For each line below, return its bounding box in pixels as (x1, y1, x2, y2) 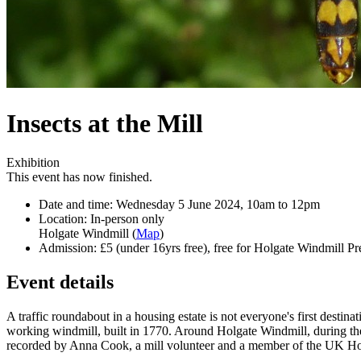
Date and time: (39, 197, 116, 211)
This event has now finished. (6, 169, 152, 184)
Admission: (39, 240, 100, 255)
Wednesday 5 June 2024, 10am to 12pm (116, 197, 320, 211)
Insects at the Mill (6, 108, 203, 138)
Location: (39, 211, 90, 226)
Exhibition (6, 155, 60, 169)
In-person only (90, 211, 164, 226)
